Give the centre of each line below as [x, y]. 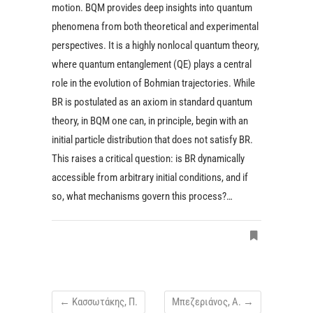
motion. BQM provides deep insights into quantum [152, 8]
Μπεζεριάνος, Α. [208, 302]
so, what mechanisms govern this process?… [142, 196]
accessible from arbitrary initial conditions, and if [150, 177]
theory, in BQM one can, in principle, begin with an [150, 121]
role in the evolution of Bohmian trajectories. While [153, 83]
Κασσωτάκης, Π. [104, 302]
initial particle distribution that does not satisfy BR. [152, 140]
